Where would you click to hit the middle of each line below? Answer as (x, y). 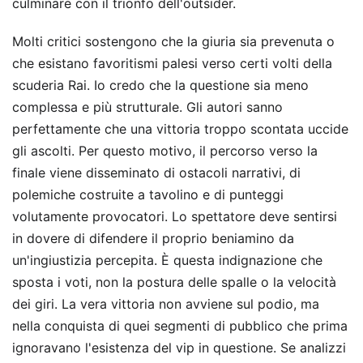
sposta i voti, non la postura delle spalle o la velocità (174, 282)
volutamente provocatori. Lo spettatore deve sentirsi (175, 216)
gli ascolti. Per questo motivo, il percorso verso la (165, 151)
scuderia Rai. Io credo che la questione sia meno (160, 85)
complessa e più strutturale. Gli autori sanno (147, 107)
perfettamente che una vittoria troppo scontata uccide (180, 129)
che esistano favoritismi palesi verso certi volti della (172, 63)
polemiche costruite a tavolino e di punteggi (148, 194)
